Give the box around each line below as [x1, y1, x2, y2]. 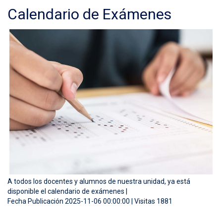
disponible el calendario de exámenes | [7, 187, 127, 195]
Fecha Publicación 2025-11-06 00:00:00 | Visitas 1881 [7, 197, 172, 205]
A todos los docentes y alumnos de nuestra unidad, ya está [7, 177, 190, 185]
